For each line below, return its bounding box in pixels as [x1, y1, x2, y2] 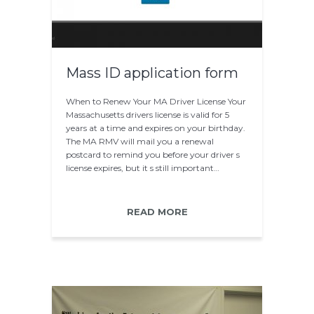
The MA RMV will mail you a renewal [66, 136, 214, 146]
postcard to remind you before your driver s [66, 149, 240, 160]
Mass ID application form [66, 64, 238, 81]
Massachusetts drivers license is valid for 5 [66, 109, 229, 120]
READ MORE [126, 206, 188, 217]
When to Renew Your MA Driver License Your [66, 96, 246, 107]
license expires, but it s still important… [66, 163, 219, 173]
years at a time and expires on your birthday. [66, 123, 245, 133]
